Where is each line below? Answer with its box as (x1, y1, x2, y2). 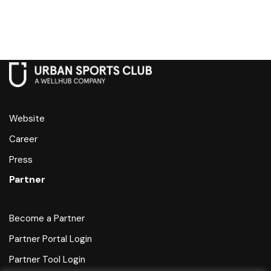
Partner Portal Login (9, 233, 92, 245)
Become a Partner (9, 212, 85, 224)
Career (9, 133, 38, 145)
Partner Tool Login (9, 253, 85, 266)
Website (9, 113, 45, 125)
